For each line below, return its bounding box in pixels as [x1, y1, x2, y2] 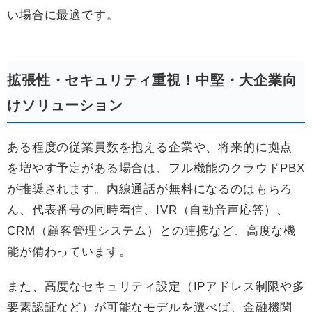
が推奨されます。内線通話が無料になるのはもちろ [7, 182, 293, 196]
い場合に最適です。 [7, 8, 119, 22]
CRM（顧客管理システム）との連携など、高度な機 [7, 224, 297, 237]
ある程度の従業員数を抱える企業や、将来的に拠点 [7, 140, 293, 154]
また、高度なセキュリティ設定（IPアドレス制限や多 [7, 279, 305, 293]
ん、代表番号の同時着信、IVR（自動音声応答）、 [7, 203, 290, 217]
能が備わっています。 [7, 244, 132, 258]
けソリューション [7, 97, 123, 113]
